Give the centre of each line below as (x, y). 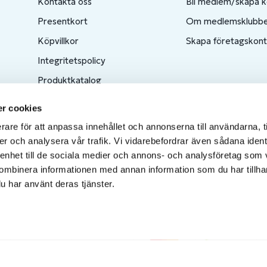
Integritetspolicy (71, 60)
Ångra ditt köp (67, 100)
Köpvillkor (58, 41)
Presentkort (62, 21)
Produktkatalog (69, 80)
